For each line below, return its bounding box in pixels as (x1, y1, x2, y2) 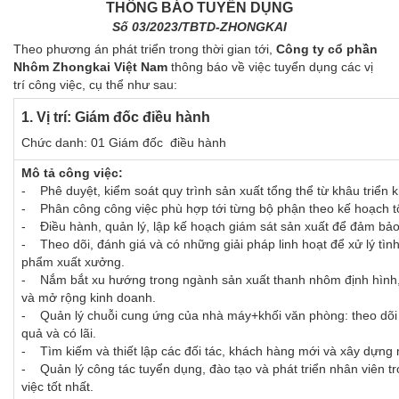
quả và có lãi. (21, 325, 100, 340)
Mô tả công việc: (21, 165, 126, 180)
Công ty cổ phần (276, 41, 378, 56)
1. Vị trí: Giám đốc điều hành (21, 109, 214, 125)
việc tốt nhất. (21, 379, 94, 394)
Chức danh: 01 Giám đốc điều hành (21, 134, 226, 150)
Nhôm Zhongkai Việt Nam (13, 59, 167, 74)
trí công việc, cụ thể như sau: (13, 77, 181, 92)
